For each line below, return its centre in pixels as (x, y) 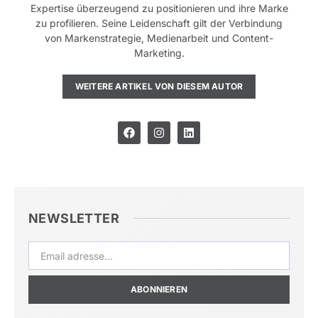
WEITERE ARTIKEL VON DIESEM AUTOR (159, 87)
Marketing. (159, 53)
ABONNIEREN (159, 290)
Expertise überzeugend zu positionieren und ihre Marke (159, 9)
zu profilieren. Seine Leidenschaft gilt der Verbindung (159, 23)
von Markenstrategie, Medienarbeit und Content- (159, 38)
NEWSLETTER (74, 219)
